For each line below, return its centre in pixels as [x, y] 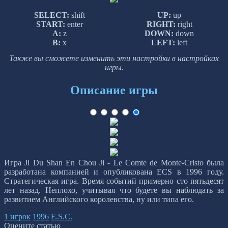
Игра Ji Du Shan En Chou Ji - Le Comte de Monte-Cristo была [114, 162]
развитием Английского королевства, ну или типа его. [99, 199]
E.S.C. [62, 216]
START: [50, 24]
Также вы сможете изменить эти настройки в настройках [114, 59]
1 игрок [17, 216]
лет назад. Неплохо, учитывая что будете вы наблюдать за [114, 190]
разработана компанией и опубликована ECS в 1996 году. [114, 172]
